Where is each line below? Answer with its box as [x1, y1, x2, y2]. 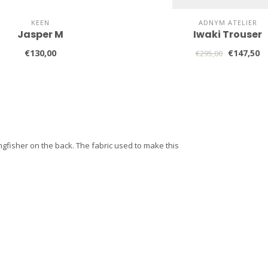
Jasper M [17, 27, 63, 41]
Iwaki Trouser [193, 27, 263, 41]
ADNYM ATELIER [198, 17, 257, 27]
